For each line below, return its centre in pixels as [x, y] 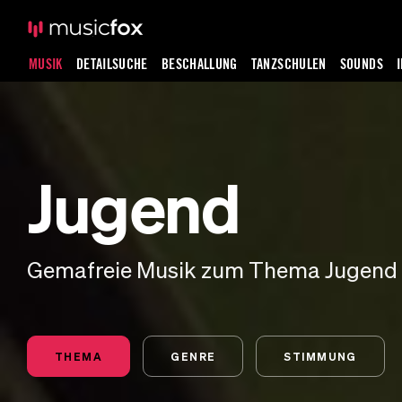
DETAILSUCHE [112, 64]
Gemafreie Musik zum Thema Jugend [212, 270]
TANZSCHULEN [288, 64]
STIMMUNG [320, 356]
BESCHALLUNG [199, 64]
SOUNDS [361, 64]
